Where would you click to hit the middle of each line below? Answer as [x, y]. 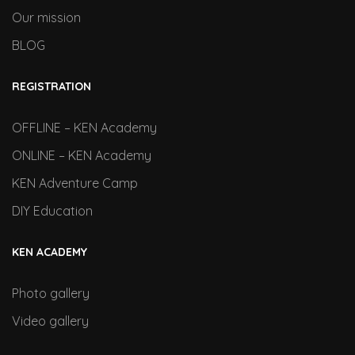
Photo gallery [51, 293]
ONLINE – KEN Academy [82, 155]
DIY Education [52, 211]
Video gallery [50, 321]
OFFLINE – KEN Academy [84, 128]
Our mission [46, 17]
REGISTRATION [52, 86]
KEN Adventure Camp [75, 183]
